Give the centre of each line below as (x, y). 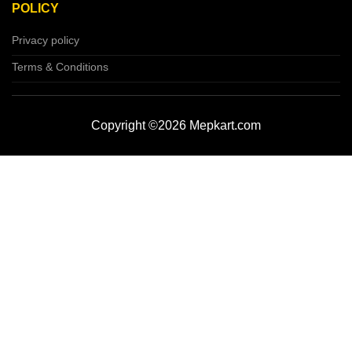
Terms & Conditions (60, 67)
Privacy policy (46, 40)
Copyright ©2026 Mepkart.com (176, 126)
